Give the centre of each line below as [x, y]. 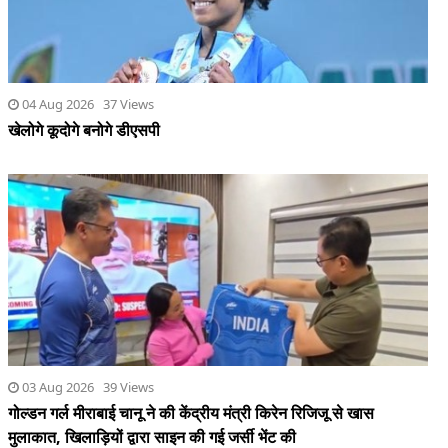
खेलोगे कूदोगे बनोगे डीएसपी [84, 130]
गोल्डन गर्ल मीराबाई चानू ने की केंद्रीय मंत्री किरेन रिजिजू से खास [191, 413]
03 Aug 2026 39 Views [86, 387]
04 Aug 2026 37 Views [86, 104]
